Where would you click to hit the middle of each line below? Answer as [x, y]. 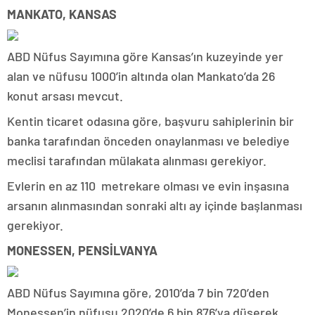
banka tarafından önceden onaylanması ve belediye [148, 140]
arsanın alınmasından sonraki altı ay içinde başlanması [155, 205]
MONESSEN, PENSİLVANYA [82, 250]
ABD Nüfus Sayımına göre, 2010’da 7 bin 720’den [138, 292]
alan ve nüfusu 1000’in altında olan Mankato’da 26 [141, 76]
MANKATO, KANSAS [62, 14]
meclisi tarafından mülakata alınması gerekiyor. [137, 160]
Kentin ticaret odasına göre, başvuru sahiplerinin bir [150, 121]
